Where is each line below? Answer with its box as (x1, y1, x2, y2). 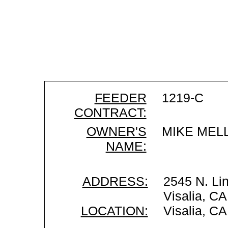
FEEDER (94, 91, 147, 105)
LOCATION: (80, 204, 148, 218)
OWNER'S (86, 124, 147, 138)
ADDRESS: (82, 174, 148, 188)
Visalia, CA (163, 204, 227, 218)
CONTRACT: (74, 105, 147, 120)
